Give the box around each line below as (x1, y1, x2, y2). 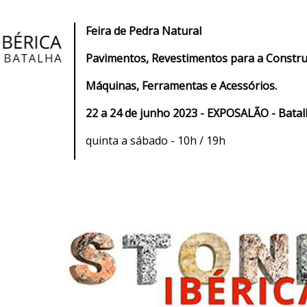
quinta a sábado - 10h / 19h (85, 133, 225, 149)
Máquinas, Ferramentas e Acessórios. (85, 78, 277, 94)
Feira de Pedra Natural (85, 23, 201, 39)
